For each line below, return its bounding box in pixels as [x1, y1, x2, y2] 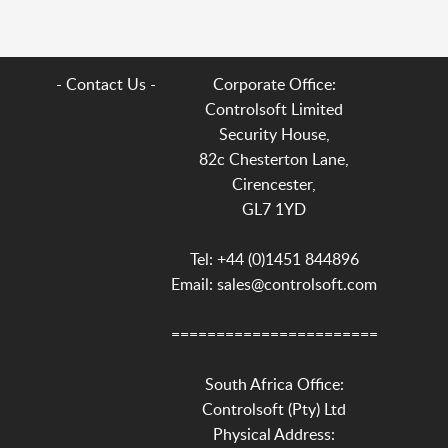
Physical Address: [213, 422, 335, 445]
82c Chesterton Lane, [199, 147, 349, 170]
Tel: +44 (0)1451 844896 [189, 247, 359, 270]
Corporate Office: [212, 72, 336, 95]
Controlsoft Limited [205, 97, 343, 120]
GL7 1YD [242, 197, 306, 220]
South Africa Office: [204, 372, 344, 395]
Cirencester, [232, 172, 316, 195]
